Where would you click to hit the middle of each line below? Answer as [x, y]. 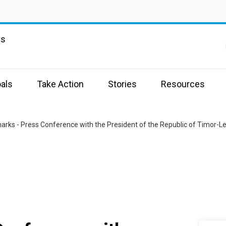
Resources [183, 84]
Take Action [60, 84]
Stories [122, 84]
